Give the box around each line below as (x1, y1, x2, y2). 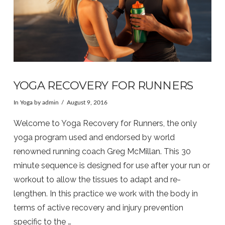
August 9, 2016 (66, 99, 107, 105)
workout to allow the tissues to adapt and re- (13, 175, 181, 185)
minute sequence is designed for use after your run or (13, 161, 210, 171)
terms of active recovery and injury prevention (13, 203, 183, 213)
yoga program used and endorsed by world (13, 133, 175, 143)
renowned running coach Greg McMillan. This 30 (13, 147, 191, 157)
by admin (32, 99, 59, 105)
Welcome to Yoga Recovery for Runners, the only (13, 119, 197, 129)
